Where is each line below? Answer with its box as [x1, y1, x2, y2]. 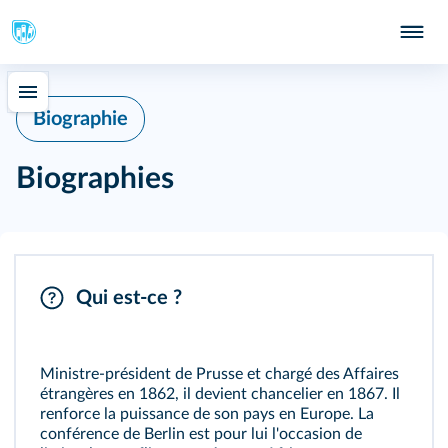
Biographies [16, 164, 174, 194]
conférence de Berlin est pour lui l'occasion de [40, 426, 362, 442]
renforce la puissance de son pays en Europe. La [40, 406, 374, 422]
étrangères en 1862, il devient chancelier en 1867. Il [40, 386, 400, 402]
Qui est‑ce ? [76, 288, 182, 308]
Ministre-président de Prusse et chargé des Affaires [40, 366, 399, 382]
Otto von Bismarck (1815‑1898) [40, 286, 264, 302]
